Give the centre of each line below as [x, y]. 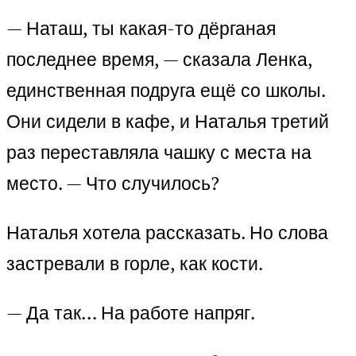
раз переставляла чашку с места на [159, 153]
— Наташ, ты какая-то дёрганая [141, 29]
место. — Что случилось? [113, 184]
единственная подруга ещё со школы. [166, 91]
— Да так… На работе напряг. [131, 313]
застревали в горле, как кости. [135, 264]
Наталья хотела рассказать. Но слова [167, 233]
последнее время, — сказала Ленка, [159, 60]
